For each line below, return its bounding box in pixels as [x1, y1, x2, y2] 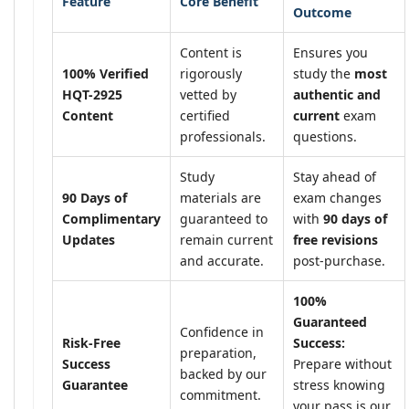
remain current [180, 231, 273, 248]
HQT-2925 [62, 86, 122, 103]
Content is [180, 44, 242, 61]
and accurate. [180, 252, 264, 269]
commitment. [180, 386, 261, 404]
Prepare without [293, 355, 392, 372]
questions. [293, 128, 357, 145]
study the [293, 65, 354, 82]
